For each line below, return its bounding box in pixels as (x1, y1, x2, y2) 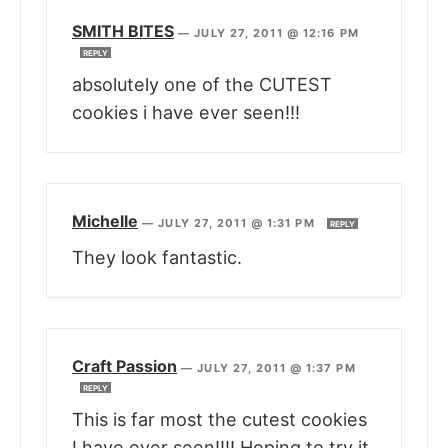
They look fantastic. (72, 247, 242, 269)
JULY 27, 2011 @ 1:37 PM (197, 361, 356, 376)
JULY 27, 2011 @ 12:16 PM (194, 26, 359, 41)
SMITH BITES (72, 21, 174, 42)
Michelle (72, 211, 138, 232)
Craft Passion (72, 356, 177, 377)
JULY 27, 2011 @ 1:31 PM (158, 216, 319, 231)
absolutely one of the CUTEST (72, 74, 332, 96)
